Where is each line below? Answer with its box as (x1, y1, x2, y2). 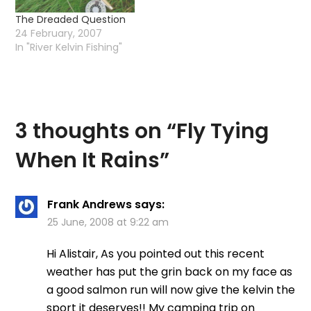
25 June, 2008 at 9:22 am (47, 215, 169, 230)
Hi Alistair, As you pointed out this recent (47, 246, 265, 262)
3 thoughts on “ (15, 117, 177, 146)
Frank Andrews (47, 196, 133, 213)
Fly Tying (176, 117, 269, 146)
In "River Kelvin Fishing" (15, 40, 123, 54)
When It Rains (15, 146, 160, 176)
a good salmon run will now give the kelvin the (47, 282, 296, 299)
